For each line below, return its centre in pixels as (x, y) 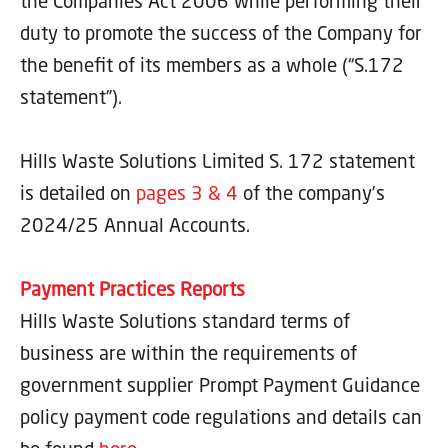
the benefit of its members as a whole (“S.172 (212, 64)
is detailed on (78, 192)
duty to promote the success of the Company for (221, 32)
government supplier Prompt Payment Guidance (220, 384)
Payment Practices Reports (132, 288)
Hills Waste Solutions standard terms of (185, 320)
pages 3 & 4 (189, 192)
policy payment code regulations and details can (221, 416)
